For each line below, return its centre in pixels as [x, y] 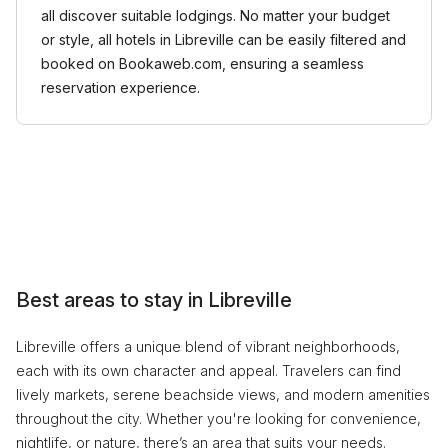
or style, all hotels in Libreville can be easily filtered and [223, 39]
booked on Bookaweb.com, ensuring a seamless [202, 63]
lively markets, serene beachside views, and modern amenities [223, 394]
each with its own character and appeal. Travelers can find [208, 370]
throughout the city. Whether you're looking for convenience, [218, 418]
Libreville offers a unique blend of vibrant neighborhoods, [208, 346]
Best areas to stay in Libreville [154, 300]
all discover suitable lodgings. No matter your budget [215, 15]
